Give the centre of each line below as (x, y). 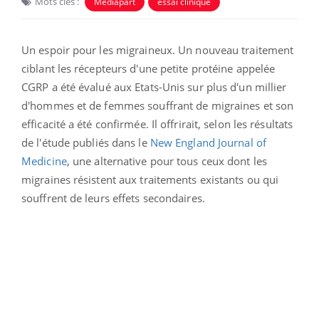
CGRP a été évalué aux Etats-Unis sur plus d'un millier (154, 87)
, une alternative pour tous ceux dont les (167, 161)
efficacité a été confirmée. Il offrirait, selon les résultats (157, 124)
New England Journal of (208, 142)
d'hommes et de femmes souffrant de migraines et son (158, 105)
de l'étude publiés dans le (86, 142)
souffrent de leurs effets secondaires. (113, 198)
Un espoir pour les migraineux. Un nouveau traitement (158, 49)
